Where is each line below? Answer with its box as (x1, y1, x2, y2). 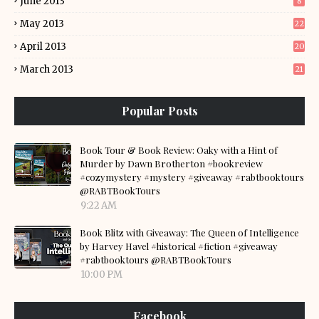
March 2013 (20, 63, 73, 75)
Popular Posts (121, 103, 198, 118)
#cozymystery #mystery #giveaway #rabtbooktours (80, 171, 304, 183)
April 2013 (20, 41, 66, 53)
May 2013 (20, 18, 64, 30)
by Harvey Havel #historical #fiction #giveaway (80, 240, 278, 252)
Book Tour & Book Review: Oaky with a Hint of (80, 144, 278, 156)
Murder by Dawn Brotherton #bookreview (80, 157, 263, 169)
